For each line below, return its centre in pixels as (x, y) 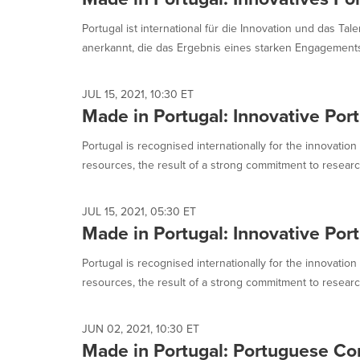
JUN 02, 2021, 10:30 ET (141, 329)
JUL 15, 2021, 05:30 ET (139, 212)
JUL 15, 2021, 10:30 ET (138, 94)
